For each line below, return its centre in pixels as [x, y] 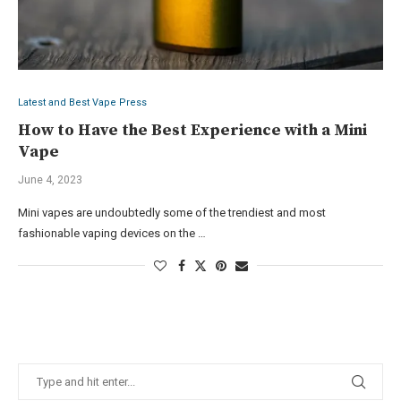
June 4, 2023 [50, 179]
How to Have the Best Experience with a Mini [192, 130]
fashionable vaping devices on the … [112, 233]
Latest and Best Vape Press [82, 102]
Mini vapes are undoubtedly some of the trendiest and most [172, 212]
